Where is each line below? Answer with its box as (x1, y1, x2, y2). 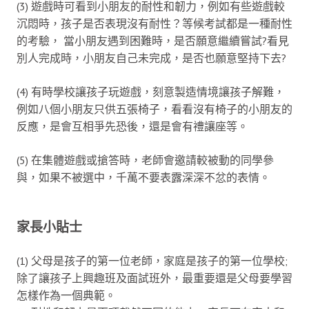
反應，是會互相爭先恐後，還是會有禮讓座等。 (17, 119, 248, 133)
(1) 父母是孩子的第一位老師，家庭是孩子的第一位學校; (17, 253, 288, 268)
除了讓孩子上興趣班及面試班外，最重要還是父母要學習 (17, 270, 292, 285)
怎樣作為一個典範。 (17, 288, 116, 302)
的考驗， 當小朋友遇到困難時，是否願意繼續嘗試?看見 (17, 33, 289, 48)
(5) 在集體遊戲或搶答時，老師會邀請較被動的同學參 (17, 152, 274, 167)
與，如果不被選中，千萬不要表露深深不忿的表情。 (17, 170, 270, 184)
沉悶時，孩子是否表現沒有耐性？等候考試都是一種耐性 (17, 16, 292, 30)
